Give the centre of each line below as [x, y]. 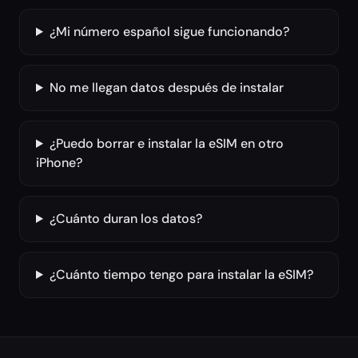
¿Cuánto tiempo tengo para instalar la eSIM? [181, 274]
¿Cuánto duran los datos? [125, 219]
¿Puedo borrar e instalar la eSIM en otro [166, 143]
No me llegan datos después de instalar [166, 88]
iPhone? [59, 163]
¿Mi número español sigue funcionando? [169, 32]
